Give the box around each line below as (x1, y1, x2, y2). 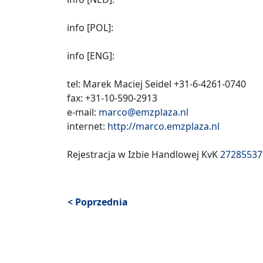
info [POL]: (67, 21, 113, 34)
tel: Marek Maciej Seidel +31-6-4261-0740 (67, 77, 246, 90)
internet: (67, 120, 107, 133)
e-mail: (67, 106, 99, 119)
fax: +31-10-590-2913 (67, 92, 157, 104)
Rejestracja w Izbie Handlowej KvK (67, 148, 220, 161)
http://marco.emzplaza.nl (107, 120, 220, 133)
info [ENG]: (67, 49, 114, 62)
